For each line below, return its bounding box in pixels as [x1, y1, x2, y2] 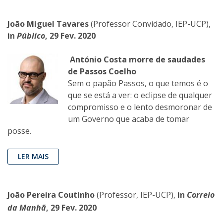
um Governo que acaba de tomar [68, 113, 189, 125]
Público [17, 30, 45, 42]
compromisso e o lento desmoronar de [68, 102, 212, 113]
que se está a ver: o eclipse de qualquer [68, 90, 212, 101]
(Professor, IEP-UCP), [95, 189, 177, 201]
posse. [7, 125, 31, 137]
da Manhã [7, 202, 46, 214]
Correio [187, 189, 215, 201]
